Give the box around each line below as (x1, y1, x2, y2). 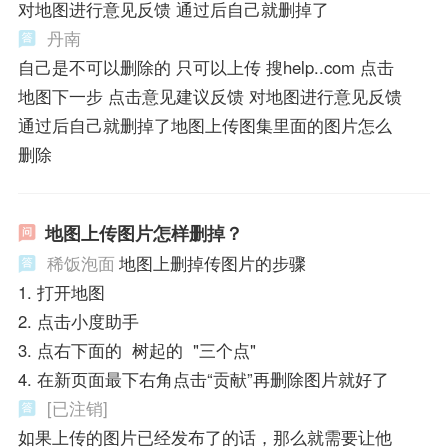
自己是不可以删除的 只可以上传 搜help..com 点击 (17, 55, 394, 80)
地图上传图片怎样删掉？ (44, 219, 243, 246)
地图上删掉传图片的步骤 (118, 250, 306, 275)
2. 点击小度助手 (17, 308, 139, 333)
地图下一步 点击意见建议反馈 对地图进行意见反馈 (17, 84, 402, 109)
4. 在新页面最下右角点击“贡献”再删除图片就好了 (17, 366, 389, 391)
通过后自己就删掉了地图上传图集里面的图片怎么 (17, 113, 392, 138)
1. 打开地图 (17, 279, 105, 304)
